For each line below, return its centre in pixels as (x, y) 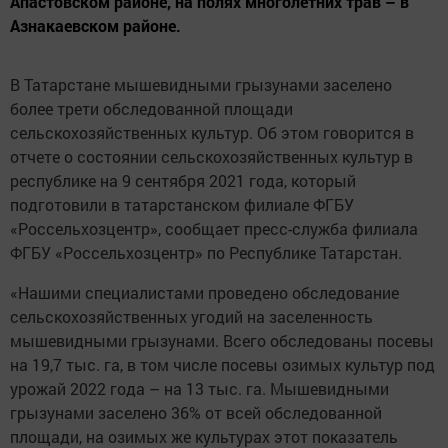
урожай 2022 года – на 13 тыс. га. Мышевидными (199, 389)
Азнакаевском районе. (95, 26)
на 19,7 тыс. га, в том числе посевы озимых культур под (222, 365)
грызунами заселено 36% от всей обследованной (196, 413)
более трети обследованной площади (151, 109)
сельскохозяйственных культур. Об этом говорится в (212, 133)
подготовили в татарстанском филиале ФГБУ (182, 205)
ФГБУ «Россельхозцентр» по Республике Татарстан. (206, 253)
